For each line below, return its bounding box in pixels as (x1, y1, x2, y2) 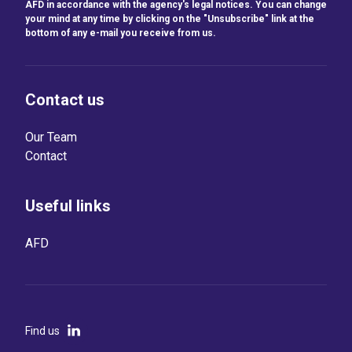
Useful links (25, 196, 111, 216)
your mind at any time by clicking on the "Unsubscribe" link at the (25, 13, 314, 25)
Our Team (25, 130, 77, 145)
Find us (25, 324, 60, 338)
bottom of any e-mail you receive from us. (25, 27, 216, 39)
